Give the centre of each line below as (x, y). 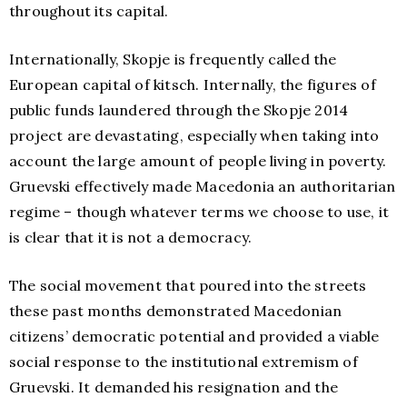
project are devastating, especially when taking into (194, 136)
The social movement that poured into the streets (188, 286)
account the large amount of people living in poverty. (198, 161)
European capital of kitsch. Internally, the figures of (193, 85)
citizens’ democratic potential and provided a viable (194, 337)
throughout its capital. (89, 11)
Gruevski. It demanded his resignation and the (174, 387)
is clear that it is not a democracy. (131, 238)
